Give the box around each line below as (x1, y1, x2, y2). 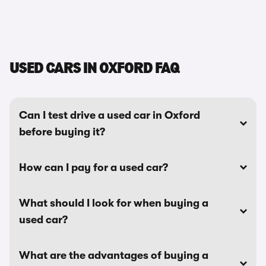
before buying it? (19, 126, 105, 138)
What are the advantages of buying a (19, 249, 208, 261)
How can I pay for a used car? (19, 161, 168, 173)
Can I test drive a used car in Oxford (19, 109, 200, 121)
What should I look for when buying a (19, 197, 208, 209)
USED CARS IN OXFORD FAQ (9, 61, 179, 77)
